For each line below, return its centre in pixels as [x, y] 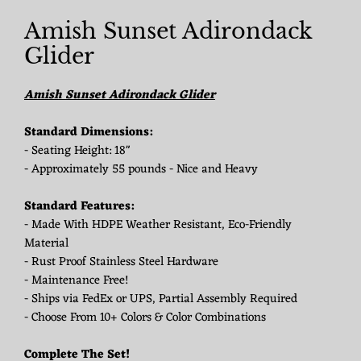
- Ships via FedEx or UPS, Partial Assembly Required [161, 300]
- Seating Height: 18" [77, 151]
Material [46, 244]
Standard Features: [79, 207]
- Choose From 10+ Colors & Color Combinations [145, 318]
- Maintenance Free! [76, 281]
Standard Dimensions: [88, 133]
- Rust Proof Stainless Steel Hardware [121, 263]
